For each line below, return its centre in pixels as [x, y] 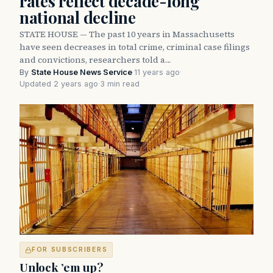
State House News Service [82, 72]
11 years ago [157, 72]
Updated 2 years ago [59, 83]
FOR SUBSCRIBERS [70, 250]
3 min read [120, 83]
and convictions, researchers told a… [95, 59]
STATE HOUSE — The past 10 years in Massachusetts [127, 34]
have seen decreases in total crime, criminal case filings [135, 47]
